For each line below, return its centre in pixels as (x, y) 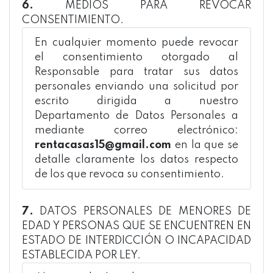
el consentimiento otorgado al (136, 57)
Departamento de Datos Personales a (136, 116)
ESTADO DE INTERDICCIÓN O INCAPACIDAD (136, 241)
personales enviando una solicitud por (136, 87)
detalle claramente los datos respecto (136, 160)
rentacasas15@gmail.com (103, 145)
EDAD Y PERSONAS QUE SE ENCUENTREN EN (136, 226)
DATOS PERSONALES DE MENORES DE (142, 211)
